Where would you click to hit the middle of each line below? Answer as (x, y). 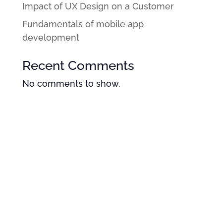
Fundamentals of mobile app (83, 24)
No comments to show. (71, 83)
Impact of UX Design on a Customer (98, 6)
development (51, 37)
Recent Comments (78, 65)
